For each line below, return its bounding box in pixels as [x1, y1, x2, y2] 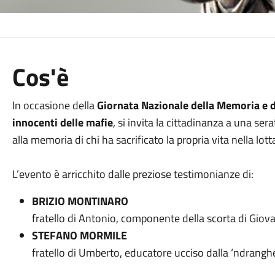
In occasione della [12, 97, 97, 114]
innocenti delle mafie [12, 114, 113, 131]
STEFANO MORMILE [31, 227, 127, 244]
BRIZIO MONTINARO [31, 193, 128, 209]
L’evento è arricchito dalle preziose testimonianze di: [12, 166, 254, 182]
